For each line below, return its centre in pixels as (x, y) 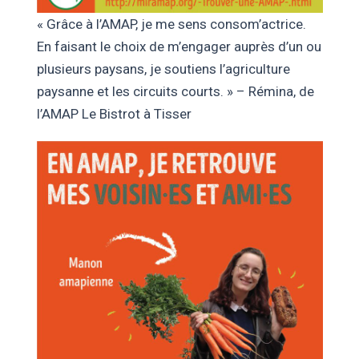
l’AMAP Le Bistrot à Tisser (114, 113)
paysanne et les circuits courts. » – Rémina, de (175, 91)
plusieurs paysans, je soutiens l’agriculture (163, 69)
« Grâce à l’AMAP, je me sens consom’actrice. (171, 24)
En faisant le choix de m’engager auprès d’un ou (179, 46)
